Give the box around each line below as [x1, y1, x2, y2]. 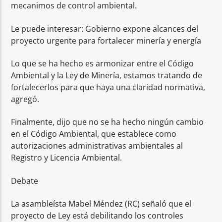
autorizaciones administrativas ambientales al [11, 140, 183, 152]
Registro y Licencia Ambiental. [11, 152, 122, 164]
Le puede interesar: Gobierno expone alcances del [11, 23, 199, 34]
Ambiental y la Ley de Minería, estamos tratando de [11, 69, 203, 81]
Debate [11, 175, 39, 186]
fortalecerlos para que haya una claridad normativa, [11, 81, 206, 93]
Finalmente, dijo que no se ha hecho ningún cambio [11, 116, 204, 128]
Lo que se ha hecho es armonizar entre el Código [11, 57, 194, 69]
